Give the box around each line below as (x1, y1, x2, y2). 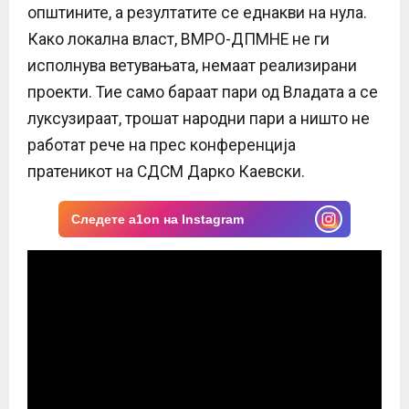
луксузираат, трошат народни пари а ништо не (27, 110, 370, 129)
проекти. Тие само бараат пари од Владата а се (27, 83, 378, 102)
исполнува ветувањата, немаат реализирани (27, 57, 357, 76)
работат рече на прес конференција (27, 136, 296, 155)
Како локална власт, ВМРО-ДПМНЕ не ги (27, 30, 330, 49)
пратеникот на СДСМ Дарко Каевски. (27, 163, 305, 182)
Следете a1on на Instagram (71, 212, 244, 227)
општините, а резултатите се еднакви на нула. (27, 4, 367, 23)
